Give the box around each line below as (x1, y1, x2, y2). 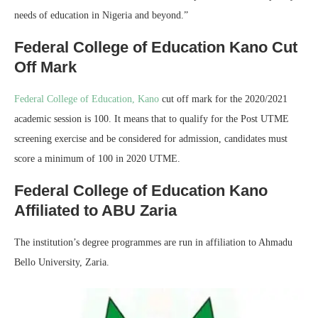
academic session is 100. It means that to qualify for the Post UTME (14, 113, 289, 124)
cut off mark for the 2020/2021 (159, 93, 287, 104)
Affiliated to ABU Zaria (14, 201, 177, 219)
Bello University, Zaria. (14, 256, 109, 268)
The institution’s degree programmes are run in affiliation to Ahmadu (14, 236, 292, 248)
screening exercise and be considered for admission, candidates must (14, 133, 287, 144)
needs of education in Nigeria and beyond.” (14, 9, 188, 21)
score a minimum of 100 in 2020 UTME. (14, 153, 180, 164)
